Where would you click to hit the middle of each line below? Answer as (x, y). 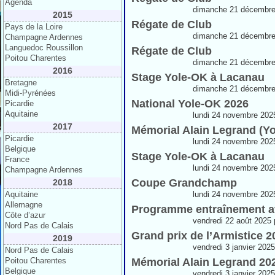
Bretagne (21, 83)
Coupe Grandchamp (184, 183)
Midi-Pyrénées (30, 93)
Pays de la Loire (34, 27)
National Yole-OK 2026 (190, 104)
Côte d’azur (25, 215)
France (17, 159)
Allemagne (24, 205)
